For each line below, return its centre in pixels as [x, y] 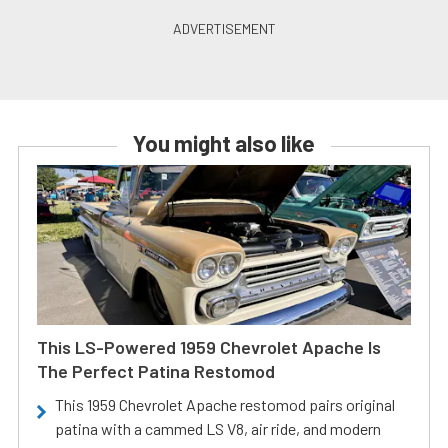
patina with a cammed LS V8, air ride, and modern [218, 428]
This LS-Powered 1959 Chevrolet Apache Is [209, 346]
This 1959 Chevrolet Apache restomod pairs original [225, 404]
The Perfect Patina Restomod [156, 370]
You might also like [224, 142]
